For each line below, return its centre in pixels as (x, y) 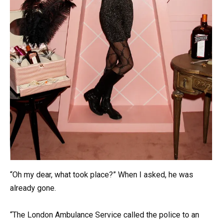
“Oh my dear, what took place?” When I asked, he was (102, 174)
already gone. (33, 188)
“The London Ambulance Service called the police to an (105, 215)
